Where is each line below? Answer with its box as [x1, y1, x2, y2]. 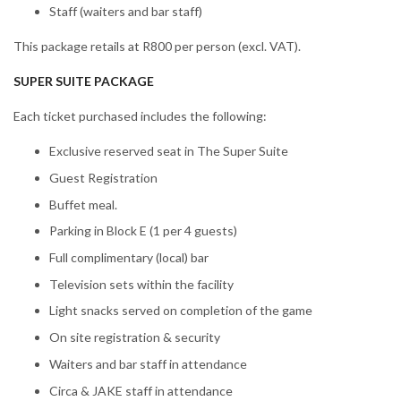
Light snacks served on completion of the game [49, 303, 312, 319]
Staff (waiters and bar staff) [49, 4, 202, 20]
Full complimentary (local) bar [49, 249, 209, 265]
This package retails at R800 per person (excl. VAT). [13, 38, 301, 55]
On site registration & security [49, 329, 220, 346]
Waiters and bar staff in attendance [49, 355, 247, 371]
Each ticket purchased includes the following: [13, 108, 267, 124]
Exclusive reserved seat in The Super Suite [49, 143, 288, 159]
